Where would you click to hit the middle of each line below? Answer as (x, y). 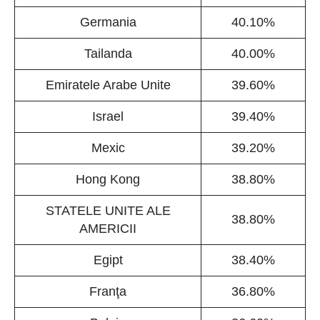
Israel (108, 117)
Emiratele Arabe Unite (108, 85)
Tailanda (108, 54)
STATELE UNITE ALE (108, 211)
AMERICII (108, 229)
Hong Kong (108, 180)
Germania (108, 22)
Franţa (108, 292)
